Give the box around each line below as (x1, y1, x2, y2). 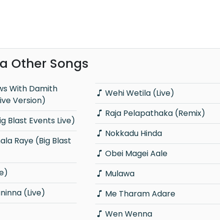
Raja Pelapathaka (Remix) (105, 107, 205, 119)
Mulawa (105, 167, 135, 179)
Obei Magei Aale (105, 147, 167, 159)
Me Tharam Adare (105, 188, 175, 199)
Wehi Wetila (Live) (105, 87, 174, 99)
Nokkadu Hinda (105, 127, 162, 139)
